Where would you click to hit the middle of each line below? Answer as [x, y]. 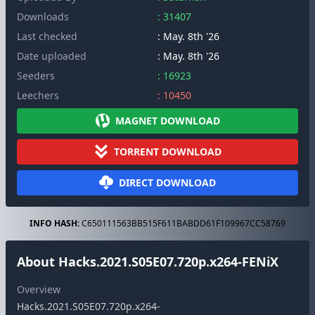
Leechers [38, 95]
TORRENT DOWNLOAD [167, 152]
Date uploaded [52, 56]
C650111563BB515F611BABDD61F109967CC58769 [182, 223]
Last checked [47, 36]
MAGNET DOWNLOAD [167, 121]
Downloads [43, 17]
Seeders [36, 76]
